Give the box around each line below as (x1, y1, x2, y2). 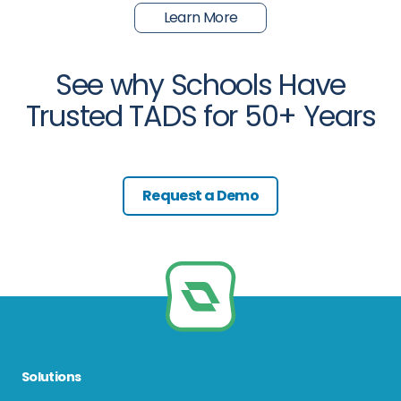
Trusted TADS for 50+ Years (25, 95, 376, 136)
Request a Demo (141, 184, 260, 206)
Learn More (163, 6, 238, 28)
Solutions (21, 367, 81, 386)
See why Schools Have (55, 64, 346, 105)
